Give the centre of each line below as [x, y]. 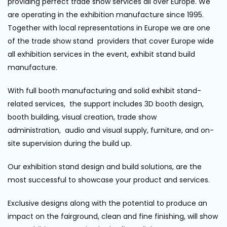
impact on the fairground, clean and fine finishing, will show [113, 216]
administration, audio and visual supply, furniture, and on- [111, 130]
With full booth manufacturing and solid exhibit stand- [104, 90]
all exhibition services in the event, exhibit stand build [101, 54]
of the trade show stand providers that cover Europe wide [111, 41]
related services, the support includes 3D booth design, [106, 104]
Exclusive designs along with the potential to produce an [107, 203]
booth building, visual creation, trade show [82, 117]
